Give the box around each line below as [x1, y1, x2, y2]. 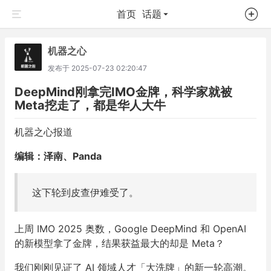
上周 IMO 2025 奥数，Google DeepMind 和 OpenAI [15, 223, 246, 235]
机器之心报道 [15, 126, 73, 138]
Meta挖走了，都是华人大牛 [15, 98, 166, 113]
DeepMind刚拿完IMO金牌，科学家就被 [15, 85, 232, 99]
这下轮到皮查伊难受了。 [32, 186, 139, 198]
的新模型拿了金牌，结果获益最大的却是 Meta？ [15, 237, 224, 249]
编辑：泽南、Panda [15, 150, 102, 162]
